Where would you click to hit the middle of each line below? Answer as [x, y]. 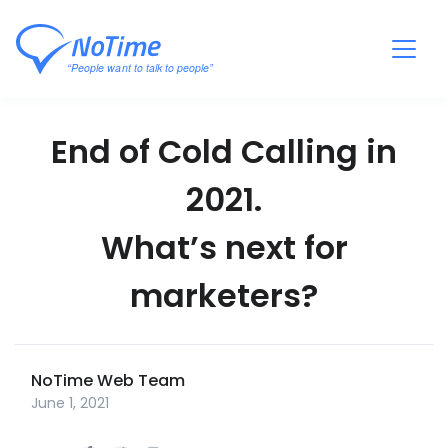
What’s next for [224, 247]
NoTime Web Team [108, 380]
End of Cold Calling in [224, 151]
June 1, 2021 [70, 403]
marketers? [224, 295]
